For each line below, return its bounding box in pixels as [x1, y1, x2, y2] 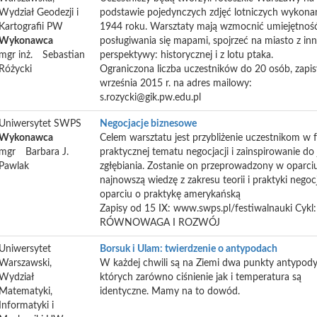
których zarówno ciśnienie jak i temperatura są [100, 272, 301, 282]
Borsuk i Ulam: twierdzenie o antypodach [100, 244, 277, 254]
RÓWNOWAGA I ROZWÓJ [100, 218, 220, 228]
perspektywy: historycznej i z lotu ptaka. [100, 50, 273, 60]
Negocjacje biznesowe [100, 119, 197, 129]
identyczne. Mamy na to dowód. [100, 287, 240, 296]
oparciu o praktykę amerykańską [100, 190, 241, 200]
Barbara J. [25, 147, 69, 157]
